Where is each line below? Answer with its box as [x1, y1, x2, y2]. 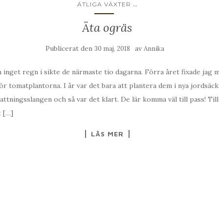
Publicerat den [45, 44, 94, 53]
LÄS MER [90, 130, 124, 138]
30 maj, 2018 [94, 44, 130, 53]
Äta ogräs [82, 20, 132, 36]
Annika [143, 44, 164, 53]
